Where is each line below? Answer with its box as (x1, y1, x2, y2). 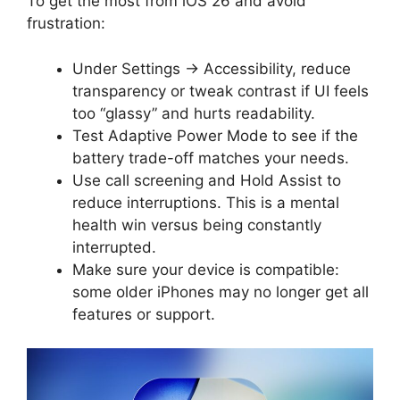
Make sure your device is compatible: (72, 260, 339, 279)
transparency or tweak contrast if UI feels (72, 81, 369, 100)
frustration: (27, 14, 105, 33)
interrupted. (72, 237, 156, 256)
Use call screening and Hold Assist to (72, 171, 341, 189)
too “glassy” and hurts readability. (72, 104, 315, 122)
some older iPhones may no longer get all (72, 282, 369, 301)
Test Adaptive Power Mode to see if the (72, 126, 358, 145)
